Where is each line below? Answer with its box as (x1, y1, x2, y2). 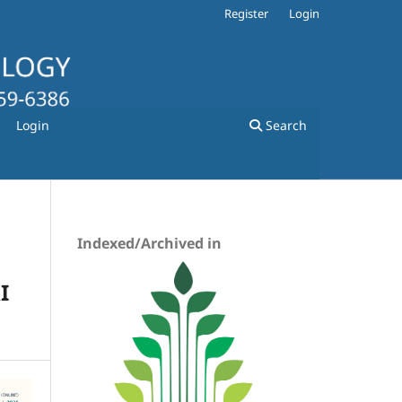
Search (262, 116, 307, 134)
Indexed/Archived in (77, 232, 222, 253)
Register (224, 4, 269, 22)
